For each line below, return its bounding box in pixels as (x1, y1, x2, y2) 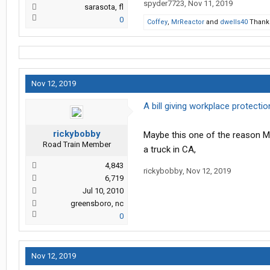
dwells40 (220, 18, 248, 27)
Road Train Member (42, 140, 111, 149)
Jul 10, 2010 (83, 186, 124, 196)
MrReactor (171, 18, 204, 27)
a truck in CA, (143, 144, 196, 155)
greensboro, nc (71, 199, 124, 209)
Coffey (147, 18, 168, 27)
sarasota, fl (84, 2, 124, 12)
